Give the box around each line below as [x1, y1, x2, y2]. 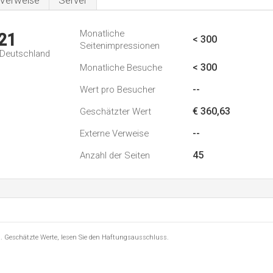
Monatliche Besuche [80, 62, 162, 73]
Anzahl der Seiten [80, 150, 150, 161]
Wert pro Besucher [80, 84, 155, 95]
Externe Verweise [80, 128, 149, 139]
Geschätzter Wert [80, 106, 151, 117]
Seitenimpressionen [80, 40, 160, 51]
